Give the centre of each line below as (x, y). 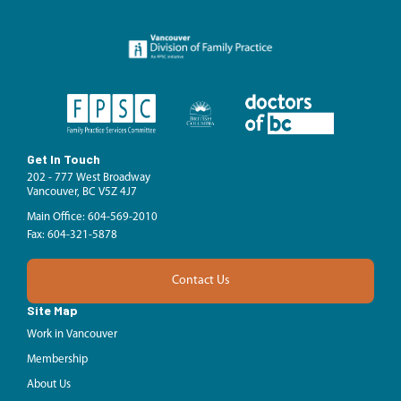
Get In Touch (64, 158)
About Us (49, 384)
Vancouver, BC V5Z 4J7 (82, 192)
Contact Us (200, 281)
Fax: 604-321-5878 (72, 235)
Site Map (52, 310)
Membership (57, 359)
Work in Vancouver (72, 334)
